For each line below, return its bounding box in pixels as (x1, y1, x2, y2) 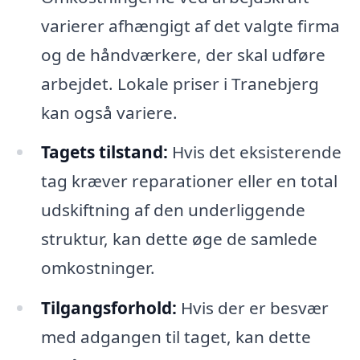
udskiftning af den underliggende (40, 198, 305, 222)
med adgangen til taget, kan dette (40, 325, 311, 349)
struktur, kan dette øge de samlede (40, 227, 317, 251)
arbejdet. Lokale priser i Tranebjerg (40, 72, 319, 95)
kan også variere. (40, 100, 178, 124)
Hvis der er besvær (176, 297, 329, 320)
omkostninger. (40, 256, 155, 280)
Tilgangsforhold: (40, 297, 177, 320)
